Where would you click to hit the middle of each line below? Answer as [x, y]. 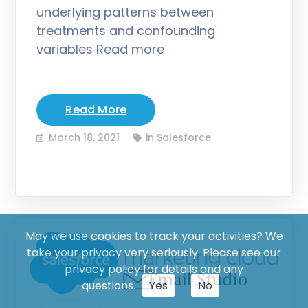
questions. [109, 286]
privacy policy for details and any [154, 269]
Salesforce [184, 137]
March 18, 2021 [85, 137]
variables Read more [101, 49]
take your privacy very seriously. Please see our [154, 253]
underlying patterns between [125, 12]
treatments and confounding [126, 30]
